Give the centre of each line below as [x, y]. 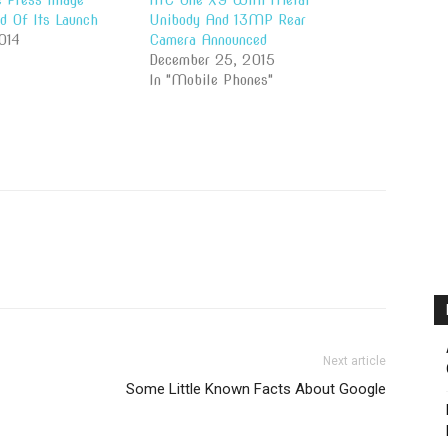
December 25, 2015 [212, 60]
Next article [354, 361]
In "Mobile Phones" [211, 80]
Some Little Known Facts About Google [256, 389]
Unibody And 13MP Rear [228, 20]
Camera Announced [208, 40]
